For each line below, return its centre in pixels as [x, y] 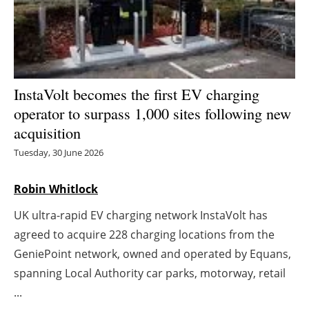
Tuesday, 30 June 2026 [59, 152]
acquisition [47, 132]
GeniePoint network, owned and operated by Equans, [152, 253]
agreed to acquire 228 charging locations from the [144, 234]
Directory [161, 231]
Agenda [161, 198]
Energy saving [161, 29]
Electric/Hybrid [161, 96]
